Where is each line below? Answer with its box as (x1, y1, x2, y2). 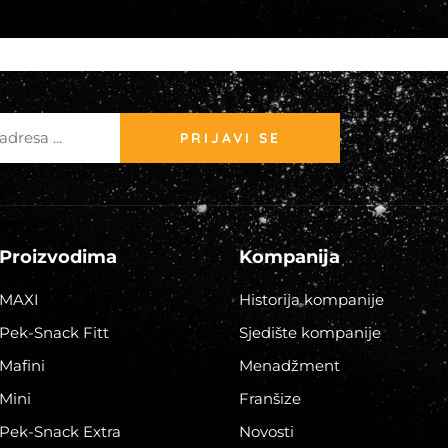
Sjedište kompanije (239, 323, 381, 342)
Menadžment (239, 356, 340, 375)
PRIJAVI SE (179, 128, 281, 147)
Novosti (239, 422, 294, 441)
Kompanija (239, 246, 340, 268)
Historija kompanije (239, 290, 384, 309)
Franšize (239, 389, 301, 408)
